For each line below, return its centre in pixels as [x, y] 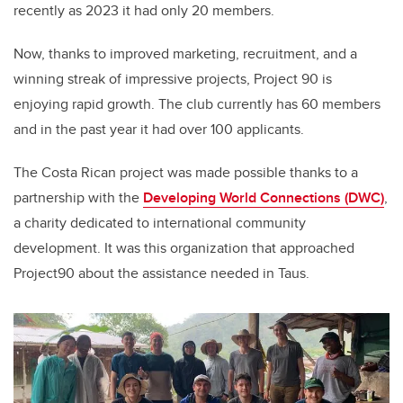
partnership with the [78, 198]
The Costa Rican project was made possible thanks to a [186, 173]
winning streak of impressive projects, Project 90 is [173, 79]
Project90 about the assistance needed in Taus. [163, 273]
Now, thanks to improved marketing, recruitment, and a [185, 54]
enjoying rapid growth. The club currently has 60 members [197, 104]
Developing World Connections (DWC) [264, 198]
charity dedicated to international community [165, 223]
